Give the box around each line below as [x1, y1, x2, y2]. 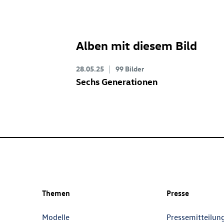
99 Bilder [115, 64, 144, 73]
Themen [42, 188, 70, 198]
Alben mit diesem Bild [76, 37, 197, 52]
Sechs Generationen [76, 75, 157, 87]
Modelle [42, 212, 69, 222]
